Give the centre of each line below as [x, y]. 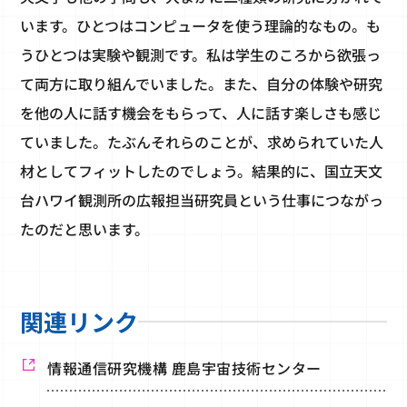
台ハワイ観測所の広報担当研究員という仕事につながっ [202, 200]
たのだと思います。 [85, 229]
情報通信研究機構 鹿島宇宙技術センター [184, 368]
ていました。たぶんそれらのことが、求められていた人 [202, 142]
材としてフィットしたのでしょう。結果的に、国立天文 [202, 171]
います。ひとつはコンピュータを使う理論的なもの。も [201, 26]
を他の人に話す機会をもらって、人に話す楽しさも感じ [201, 113]
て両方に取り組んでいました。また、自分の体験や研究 [202, 84]
